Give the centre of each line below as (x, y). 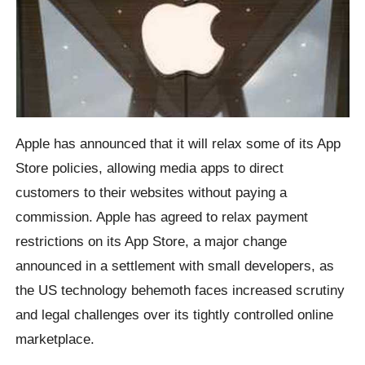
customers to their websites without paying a (152, 193)
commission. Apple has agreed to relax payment (162, 217)
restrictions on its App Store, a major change (152, 242)
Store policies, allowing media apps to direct (150, 168)
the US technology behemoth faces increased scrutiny (180, 290)
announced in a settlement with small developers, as (175, 266)
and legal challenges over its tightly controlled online (175, 315)
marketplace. (55, 339)
